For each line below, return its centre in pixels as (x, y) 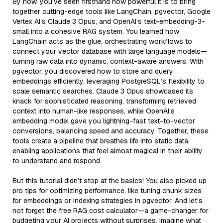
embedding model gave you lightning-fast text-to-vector (104, 121)
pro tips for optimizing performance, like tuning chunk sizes (107, 190)
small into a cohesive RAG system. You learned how (96, 31)
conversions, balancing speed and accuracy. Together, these (111, 131)
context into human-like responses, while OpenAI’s (94, 111)
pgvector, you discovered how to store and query (93, 71)
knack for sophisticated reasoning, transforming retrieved (104, 101)
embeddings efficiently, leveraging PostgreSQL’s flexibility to (109, 81)
